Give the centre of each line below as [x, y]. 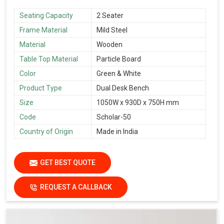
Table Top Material [49, 59]
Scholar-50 [114, 117]
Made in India [117, 132]
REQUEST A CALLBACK [76, 187]
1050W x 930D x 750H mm [138, 103]
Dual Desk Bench [123, 88]
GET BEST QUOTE [68, 163]
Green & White [119, 74]
